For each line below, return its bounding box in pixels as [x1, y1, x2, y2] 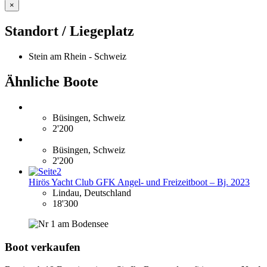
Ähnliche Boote [5, 74, 98, 90]
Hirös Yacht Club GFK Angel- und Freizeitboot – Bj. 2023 [29, 176, 250, 187]
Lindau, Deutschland [52, 187, 131, 198]
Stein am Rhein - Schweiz [29, 51, 126, 62]
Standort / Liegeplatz [5, 23, 134, 39]
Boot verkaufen [5, 240, 80, 253]
